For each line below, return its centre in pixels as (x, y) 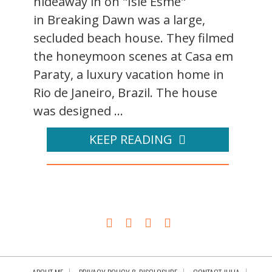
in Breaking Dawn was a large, (119, 19)
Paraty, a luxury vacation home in (129, 74)
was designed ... (78, 110)
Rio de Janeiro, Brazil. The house (125, 92)
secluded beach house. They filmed (134, 38)
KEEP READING (131, 139)
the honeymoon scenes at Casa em (133, 56)
